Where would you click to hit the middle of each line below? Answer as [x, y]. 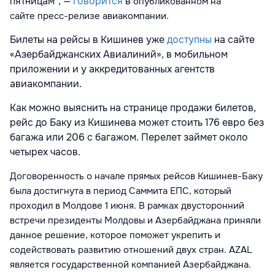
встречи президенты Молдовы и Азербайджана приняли [135, 221]
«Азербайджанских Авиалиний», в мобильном [119, 55]
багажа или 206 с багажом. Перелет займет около [129, 137]
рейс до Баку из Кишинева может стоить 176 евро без [137, 123]
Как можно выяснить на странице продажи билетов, [133, 108]
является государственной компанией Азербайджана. [130, 265]
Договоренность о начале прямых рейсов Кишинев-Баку [136, 176]
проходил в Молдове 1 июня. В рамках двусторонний [127, 206]
